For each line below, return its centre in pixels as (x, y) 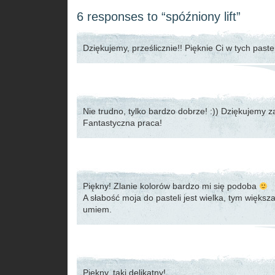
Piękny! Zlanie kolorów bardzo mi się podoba (171, 186)
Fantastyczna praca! (122, 123)
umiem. (97, 209)
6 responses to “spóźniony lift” (159, 17)
